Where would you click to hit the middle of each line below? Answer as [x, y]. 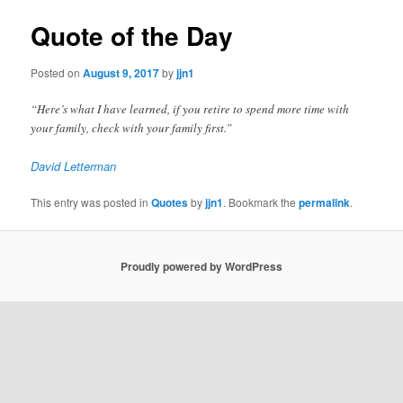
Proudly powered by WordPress [201, 266]
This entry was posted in [91, 202]
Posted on [57, 73]
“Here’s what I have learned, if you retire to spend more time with [190, 109]
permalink [325, 203]
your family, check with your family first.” [132, 128]
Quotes [170, 203]
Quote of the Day [132, 35]
